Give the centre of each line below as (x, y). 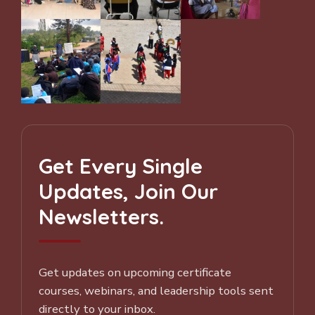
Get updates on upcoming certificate (135, 273)
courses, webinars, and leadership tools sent (156, 291)
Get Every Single (121, 166)
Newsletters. (101, 217)
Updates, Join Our (128, 191)
